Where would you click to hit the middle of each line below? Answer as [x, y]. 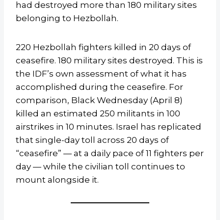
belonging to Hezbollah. [67, 18]
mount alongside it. [57, 180]
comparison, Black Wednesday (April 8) [99, 100]
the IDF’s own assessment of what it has [101, 74]
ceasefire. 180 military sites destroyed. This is [109, 61]
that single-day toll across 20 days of [92, 140]
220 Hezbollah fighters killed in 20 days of [103, 47]
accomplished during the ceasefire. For [99, 87]
